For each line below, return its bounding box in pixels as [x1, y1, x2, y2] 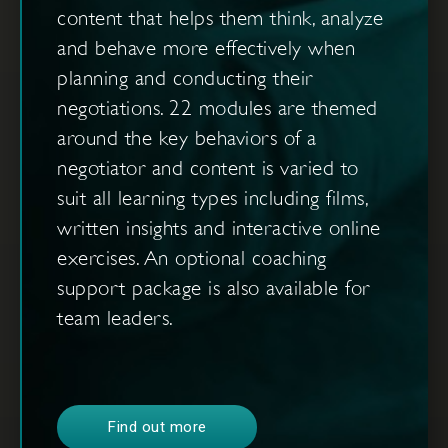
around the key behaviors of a [57, 126, 317, 151]
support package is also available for [57, 276, 370, 301]
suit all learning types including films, [57, 186, 367, 211]
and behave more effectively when [57, 36, 355, 61]
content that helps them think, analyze [57, 6, 383, 31]
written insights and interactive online [57, 216, 381, 241]
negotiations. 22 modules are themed [57, 96, 378, 121]
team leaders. [57, 306, 174, 331]
